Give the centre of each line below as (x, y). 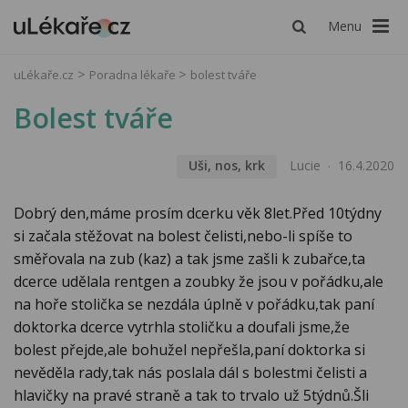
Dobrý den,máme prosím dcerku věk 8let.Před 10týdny (198, 214)
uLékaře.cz (44, 75)
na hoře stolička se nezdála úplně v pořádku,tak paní (194, 305)
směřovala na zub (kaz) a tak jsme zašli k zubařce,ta (189, 259)
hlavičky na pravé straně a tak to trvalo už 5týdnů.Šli (191, 396)
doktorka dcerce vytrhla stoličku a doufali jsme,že (182, 327)
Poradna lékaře (134, 75)
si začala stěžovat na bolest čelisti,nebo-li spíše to (183, 236)
